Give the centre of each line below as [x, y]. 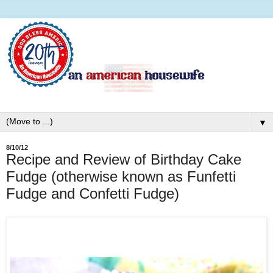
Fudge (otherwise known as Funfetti [121, 176]
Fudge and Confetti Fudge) [93, 193]
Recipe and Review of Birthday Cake [124, 159]
